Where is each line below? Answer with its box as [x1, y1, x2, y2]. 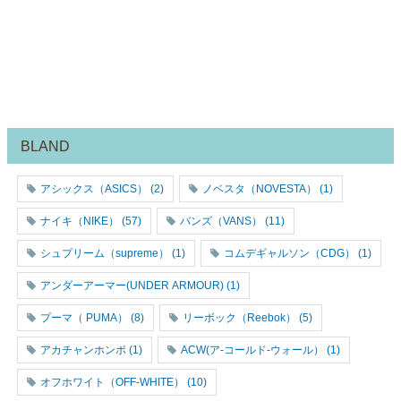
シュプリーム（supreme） [40, 247, 169, 259]
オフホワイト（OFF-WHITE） [40, 376, 184, 388]
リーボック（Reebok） [183, 311, 296, 323]
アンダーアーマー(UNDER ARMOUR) [40, 279, 224, 291]
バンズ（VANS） [180, 215, 262, 226]
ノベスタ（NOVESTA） [202, 183, 317, 194]
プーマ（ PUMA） [40, 311, 128, 323]
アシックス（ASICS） [40, 183, 148, 194]
